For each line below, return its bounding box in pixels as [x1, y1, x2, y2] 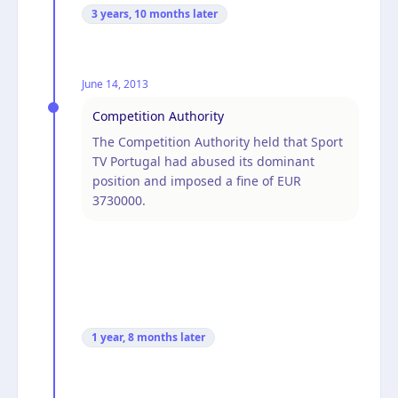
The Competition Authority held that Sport [92, 132, 343, 150]
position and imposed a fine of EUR [92, 171, 301, 189]
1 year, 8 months [92, 329, 178, 345]
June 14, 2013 [82, 76, 148, 92]
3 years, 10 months [92, 5, 190, 21]
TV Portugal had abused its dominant [92, 152, 314, 170]
